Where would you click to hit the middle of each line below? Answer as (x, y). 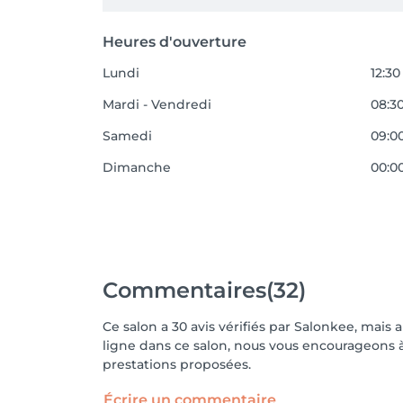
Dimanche (137, 167)
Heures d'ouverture (175, 42)
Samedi (127, 136)
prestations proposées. (177, 364)
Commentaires (184, 290)
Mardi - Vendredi (157, 104)
